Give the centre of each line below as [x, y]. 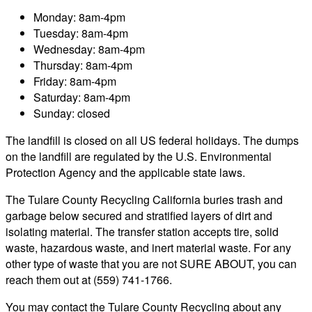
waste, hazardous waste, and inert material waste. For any [148, 247]
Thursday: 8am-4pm [83, 65]
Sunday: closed [72, 113]
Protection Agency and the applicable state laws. [125, 172]
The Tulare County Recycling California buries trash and [144, 199]
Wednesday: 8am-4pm [89, 49]
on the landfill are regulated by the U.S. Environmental [139, 156]
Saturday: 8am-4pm [82, 97]
